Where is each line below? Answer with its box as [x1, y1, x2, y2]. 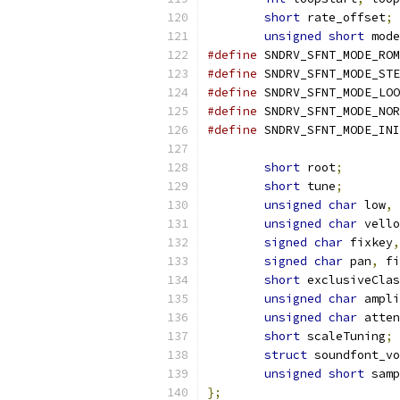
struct [264, 347, 307, 362]
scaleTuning [300, 329, 386, 344]
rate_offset [300, 10, 386, 25]
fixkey [343, 235, 393, 250]
